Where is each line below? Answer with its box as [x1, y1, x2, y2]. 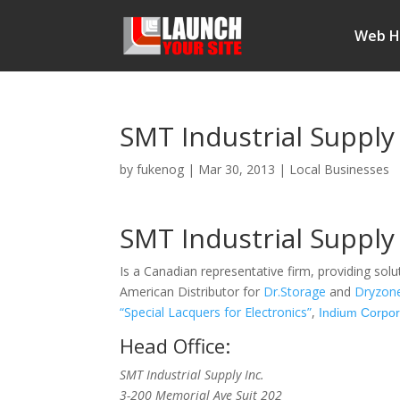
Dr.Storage [263, 283, 327, 300]
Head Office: [120, 332, 231, 359]
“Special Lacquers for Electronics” [120, 304, 312, 321]
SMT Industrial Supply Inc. [120, 366, 265, 383]
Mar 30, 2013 [198, 161, 276, 178]
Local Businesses [289, 161, 390, 178]
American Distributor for [120, 283, 264, 300]
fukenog [137, 161, 185, 178]
